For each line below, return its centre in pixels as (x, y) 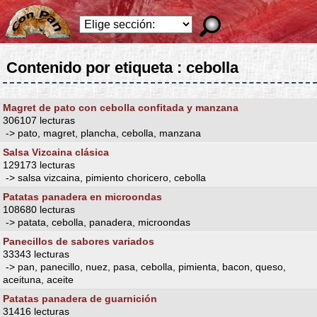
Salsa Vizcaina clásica (56, 152)
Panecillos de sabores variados (79, 241)
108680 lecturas (39, 209)
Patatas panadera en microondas (82, 196)
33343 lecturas (36, 254)
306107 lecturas (39, 120)
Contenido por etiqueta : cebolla (122, 67)
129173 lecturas (39, 165)
